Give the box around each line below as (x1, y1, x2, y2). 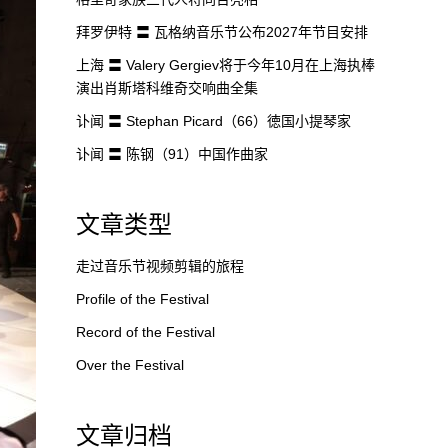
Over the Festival (76, 357, 184, 373)
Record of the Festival (76, 324, 215, 340)
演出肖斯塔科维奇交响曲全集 (76, 80, 258, 96)
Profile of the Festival (76, 291, 209, 307)
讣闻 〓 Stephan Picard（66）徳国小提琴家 (76, 113, 351, 129)
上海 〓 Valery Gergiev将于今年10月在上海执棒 (76, 57, 375, 73)
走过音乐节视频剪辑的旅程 (76, 258, 244, 274)
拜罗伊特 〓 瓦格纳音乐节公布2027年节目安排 (76, 24, 368, 40)
